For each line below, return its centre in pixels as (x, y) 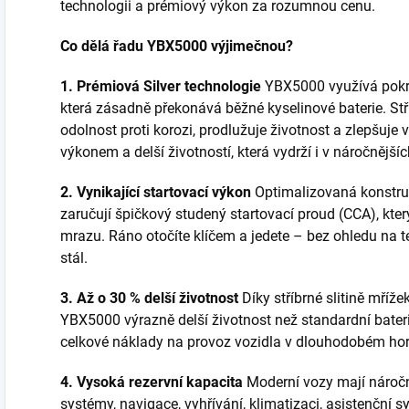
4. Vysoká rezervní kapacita (152, 382)
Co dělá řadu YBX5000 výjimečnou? (177, 46)
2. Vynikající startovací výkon (156, 192)
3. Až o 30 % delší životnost (149, 298)
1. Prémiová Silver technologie (161, 86)
